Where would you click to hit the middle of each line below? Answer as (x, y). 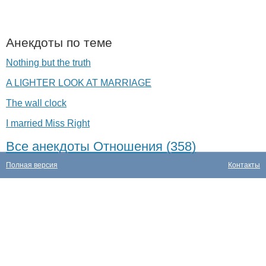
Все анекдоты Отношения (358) (101, 146)
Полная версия (32, 165)
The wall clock (36, 103)
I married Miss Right (48, 123)
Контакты (244, 165)
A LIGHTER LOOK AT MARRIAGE (79, 83)
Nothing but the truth (48, 63)
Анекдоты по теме (59, 42)
